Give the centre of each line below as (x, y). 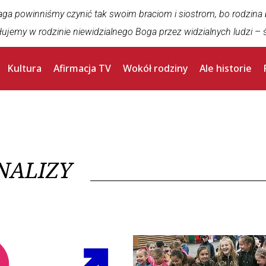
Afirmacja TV (83, 68)
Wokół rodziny (156, 68)
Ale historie (226, 68)
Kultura (25, 68)
